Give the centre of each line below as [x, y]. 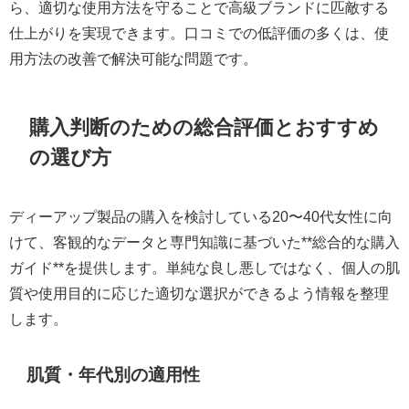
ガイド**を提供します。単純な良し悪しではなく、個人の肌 [204, 267]
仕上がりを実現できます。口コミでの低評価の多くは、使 [199, 33]
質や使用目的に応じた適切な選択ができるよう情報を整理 [199, 293]
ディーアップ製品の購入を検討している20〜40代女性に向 [201, 216]
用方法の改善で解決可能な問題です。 [133, 59]
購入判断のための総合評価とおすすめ [204, 127]
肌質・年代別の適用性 [114, 374]
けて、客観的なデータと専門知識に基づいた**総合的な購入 [204, 241]
